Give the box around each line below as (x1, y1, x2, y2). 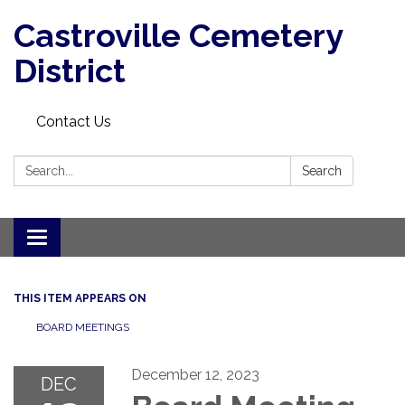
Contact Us (36, 113, 111, 130)
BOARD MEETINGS (36, 321, 129, 334)
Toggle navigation (36, 231, 156, 248)
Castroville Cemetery (14, 16, 343, 54)
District (14, 52, 126, 89)
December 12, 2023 (131, 366, 259, 383)
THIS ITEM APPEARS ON (14, 292, 146, 305)
